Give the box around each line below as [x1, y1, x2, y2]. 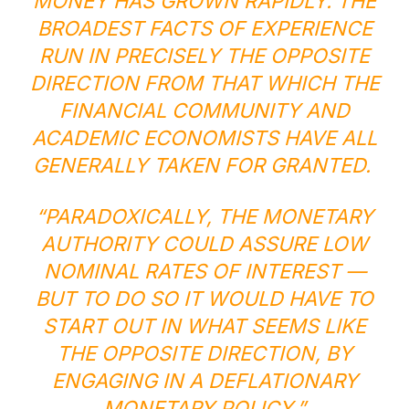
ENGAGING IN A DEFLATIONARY [51, 369, 358, 393]
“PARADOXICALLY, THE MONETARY [36, 204, 373, 228]
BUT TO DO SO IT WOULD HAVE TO [36, 287, 373, 310]
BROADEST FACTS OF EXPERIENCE [37, 16, 372, 40]
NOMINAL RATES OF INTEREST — [43, 259, 366, 283]
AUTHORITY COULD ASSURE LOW [41, 232, 368, 256]
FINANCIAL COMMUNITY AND [59, 99, 350, 122]
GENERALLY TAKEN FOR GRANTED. [33, 153, 376, 177]
